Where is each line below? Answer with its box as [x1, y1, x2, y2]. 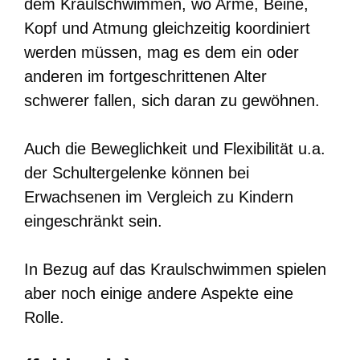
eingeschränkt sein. [24, 211, 162, 230]
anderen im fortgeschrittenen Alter [24, 67, 267, 85]
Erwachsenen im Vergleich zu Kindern [24, 187, 293, 206]
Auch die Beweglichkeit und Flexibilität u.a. [24, 139, 325, 157]
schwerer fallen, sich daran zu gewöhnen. [24, 91, 320, 109]
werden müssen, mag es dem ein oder [24, 43, 299, 61]
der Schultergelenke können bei [24, 163, 249, 182]
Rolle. [24, 308, 64, 326]
